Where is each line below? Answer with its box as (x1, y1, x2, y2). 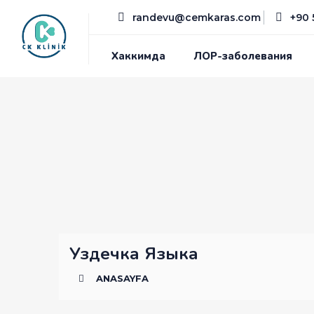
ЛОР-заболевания (193, 49, 293, 63)
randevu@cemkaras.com (130, 11, 261, 24)
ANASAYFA (96, 272, 149, 284)
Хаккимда (111, 49, 166, 63)
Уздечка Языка (69, 242, 198, 265)
